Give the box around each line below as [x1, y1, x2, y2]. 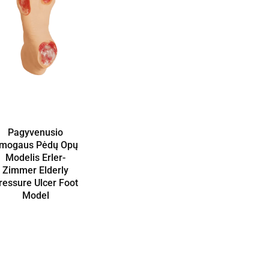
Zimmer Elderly [2, 165, 69, 177]
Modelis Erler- [5, 152, 66, 164]
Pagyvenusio [8, 127, 64, 139]
